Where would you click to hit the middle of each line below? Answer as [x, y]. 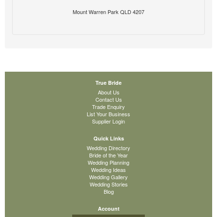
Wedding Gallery [108, 177]
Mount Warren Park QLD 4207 [108, 12]
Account [108, 209]
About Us [108, 92]
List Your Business [108, 114]
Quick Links [108, 139]
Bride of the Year [108, 155]
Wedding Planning [108, 163]
